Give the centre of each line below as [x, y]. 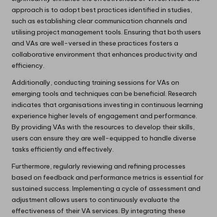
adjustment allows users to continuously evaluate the [96, 199]
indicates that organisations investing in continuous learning [107, 104]
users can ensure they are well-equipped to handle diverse [104, 138]
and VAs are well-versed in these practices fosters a [95, 43]
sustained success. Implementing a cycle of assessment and [106, 188]
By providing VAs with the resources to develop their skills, [103, 127]
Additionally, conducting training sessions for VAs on [95, 82]
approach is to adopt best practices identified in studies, [102, 9]
